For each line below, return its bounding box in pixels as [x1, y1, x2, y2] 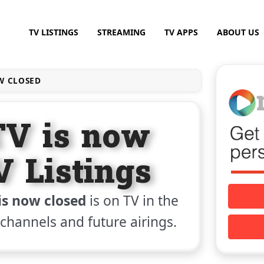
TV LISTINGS [28, 26, 78, 38]
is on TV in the [85, 191, 179, 210]
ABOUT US [216, 26, 259, 38]
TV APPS [164, 26, 198, 38]
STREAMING [97, 26, 146, 38]
